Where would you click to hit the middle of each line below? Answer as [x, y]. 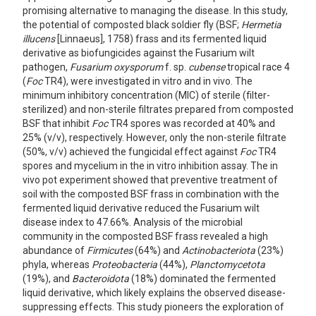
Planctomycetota [227, 265]
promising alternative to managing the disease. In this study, [155, 11]
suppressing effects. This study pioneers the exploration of [153, 307]
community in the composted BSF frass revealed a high [145, 236]
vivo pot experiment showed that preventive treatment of [150, 180]
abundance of [54, 250]
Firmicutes [109, 250]
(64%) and [157, 250]
